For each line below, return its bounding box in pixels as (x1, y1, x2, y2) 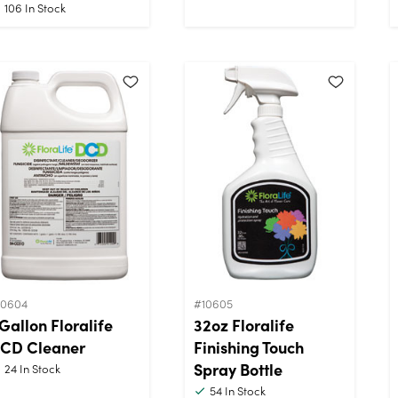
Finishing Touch (194, 335, 304, 358)
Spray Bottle (194, 357, 283, 380)
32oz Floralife (194, 313, 294, 336)
